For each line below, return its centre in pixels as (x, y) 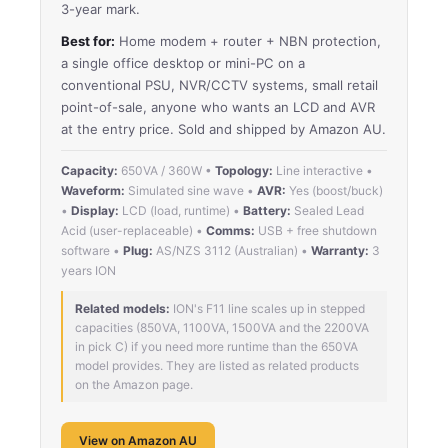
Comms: (230, 230)
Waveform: (93, 190)
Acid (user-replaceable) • (133, 230)
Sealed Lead (327, 210)
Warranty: (340, 250)
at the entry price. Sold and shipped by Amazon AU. (223, 128)
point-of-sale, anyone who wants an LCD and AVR (218, 106)
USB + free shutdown (316, 230)
